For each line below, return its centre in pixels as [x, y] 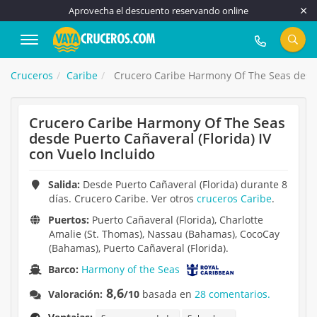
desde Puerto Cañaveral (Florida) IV [150, 138]
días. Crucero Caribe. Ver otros [123, 198]
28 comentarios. [233, 294]
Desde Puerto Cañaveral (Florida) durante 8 [184, 184]
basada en [167, 294]
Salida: [64, 184]
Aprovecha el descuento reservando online [158, 11]
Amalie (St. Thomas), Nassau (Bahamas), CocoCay [164, 234]
